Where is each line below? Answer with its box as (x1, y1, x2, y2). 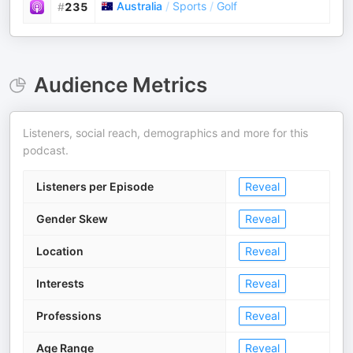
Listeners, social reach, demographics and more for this (23, 126, 308, 139)
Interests (36, 277, 84, 290)
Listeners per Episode (36, 180, 154, 193)
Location (36, 244, 84, 258)
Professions (36, 309, 102, 322)
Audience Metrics (33, 72, 207, 97)
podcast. (23, 143, 69, 157)
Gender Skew (36, 212, 108, 225)
